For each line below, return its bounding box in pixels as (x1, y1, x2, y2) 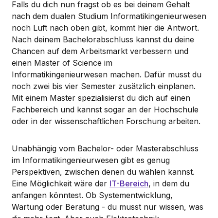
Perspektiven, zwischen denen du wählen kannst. (12, 166, 195, 177)
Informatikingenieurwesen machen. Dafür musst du (12, 69, 201, 79)
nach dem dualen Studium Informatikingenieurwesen (12, 11, 206, 21)
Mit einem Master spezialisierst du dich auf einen (12, 92, 190, 103)
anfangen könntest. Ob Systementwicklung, (12, 190, 173, 200)
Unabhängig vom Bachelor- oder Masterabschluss (12, 143, 199, 153)
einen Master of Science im (12, 57, 112, 68)
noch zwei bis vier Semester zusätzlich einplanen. (12, 81, 196, 91)
